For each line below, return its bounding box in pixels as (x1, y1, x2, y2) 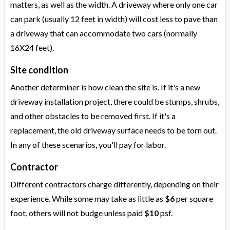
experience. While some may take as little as (10, 194, 165, 204)
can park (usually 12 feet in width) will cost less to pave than (10, 14, 218, 24)
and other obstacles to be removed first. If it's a (10, 111, 176, 121)
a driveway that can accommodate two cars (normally (10, 28, 197, 39)
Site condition (10, 64, 68, 76)
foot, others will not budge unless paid (10, 208, 144, 218)
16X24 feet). (10, 43, 54, 53)
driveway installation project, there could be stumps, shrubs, (10, 97, 219, 107)
